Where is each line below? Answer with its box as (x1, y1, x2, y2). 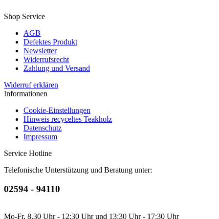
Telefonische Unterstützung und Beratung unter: (4, 165, 152, 174)
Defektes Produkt (23, 37, 77, 46)
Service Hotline (4, 149, 52, 157)
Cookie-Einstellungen (23, 106, 90, 114)
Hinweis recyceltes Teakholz (23, 114, 112, 123)
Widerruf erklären (4, 80, 58, 89)
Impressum (23, 132, 57, 141)
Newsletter (23, 46, 57, 55)
